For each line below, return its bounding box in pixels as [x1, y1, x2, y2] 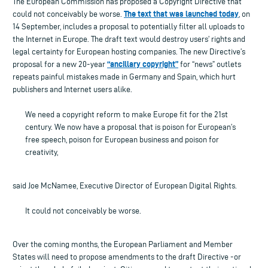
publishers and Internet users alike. [13, 84, 132, 94]
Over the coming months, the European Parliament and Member [13, 239, 233, 249]
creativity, [25, 147, 58, 157]
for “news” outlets [178, 59, 241, 69]
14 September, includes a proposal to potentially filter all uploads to [13, 22, 245, 31]
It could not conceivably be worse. [25, 206, 141, 215]
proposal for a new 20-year [13, 59, 107, 69]
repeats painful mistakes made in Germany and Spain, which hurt [13, 72, 236, 81]
